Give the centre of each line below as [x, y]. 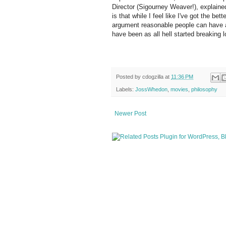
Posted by [129, 77]
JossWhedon [151, 89]
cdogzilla [153, 77]
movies [179, 89]
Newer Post [130, 113]
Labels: [126, 89]
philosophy [204, 89]
